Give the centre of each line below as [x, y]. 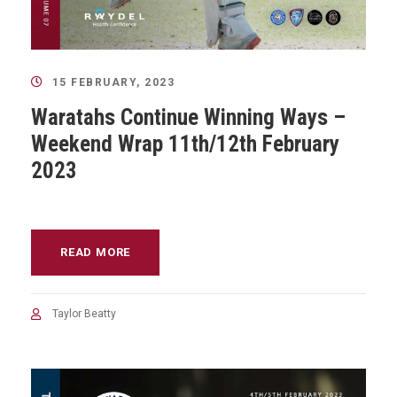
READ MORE [96, 252]
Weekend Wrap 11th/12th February [185, 144]
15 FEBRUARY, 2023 [113, 82]
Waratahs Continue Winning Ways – [188, 117]
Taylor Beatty [84, 313]
